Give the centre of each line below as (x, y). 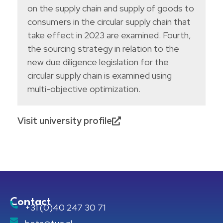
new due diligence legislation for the (98, 62)
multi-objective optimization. (84, 89)
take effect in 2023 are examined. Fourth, (109, 35)
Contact (30, 202)
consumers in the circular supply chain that (109, 22)
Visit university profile (65, 121)
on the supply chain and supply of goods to (111, 8)
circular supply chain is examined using (100, 76)
